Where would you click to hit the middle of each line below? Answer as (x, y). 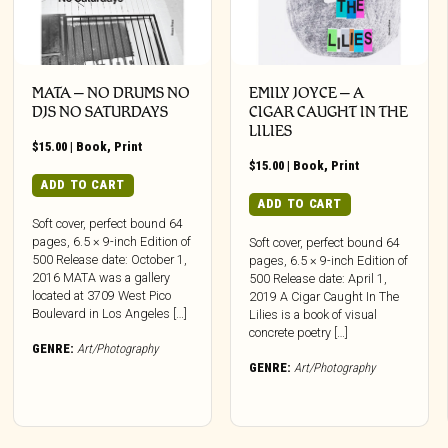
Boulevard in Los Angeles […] (110, 313)
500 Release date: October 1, (110, 259)
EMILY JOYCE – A (307, 93)
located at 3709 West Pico (102, 295)
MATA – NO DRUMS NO (111, 93)
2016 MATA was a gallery (101, 277)
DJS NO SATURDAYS (100, 112)
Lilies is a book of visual (313, 314)
